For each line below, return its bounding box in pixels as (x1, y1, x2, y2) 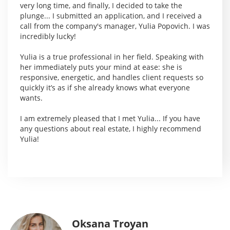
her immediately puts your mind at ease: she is (20, 62, 182, 72)
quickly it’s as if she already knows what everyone (20, 83, 190, 93)
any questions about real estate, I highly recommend (20, 124, 201, 134)
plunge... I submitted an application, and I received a (20, 11, 202, 21)
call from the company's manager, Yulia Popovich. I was (20, 21, 210, 31)
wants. (20, 93, 43, 103)
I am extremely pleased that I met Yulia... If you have (20, 113, 200, 124)
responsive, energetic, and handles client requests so (20, 72, 203, 83)
